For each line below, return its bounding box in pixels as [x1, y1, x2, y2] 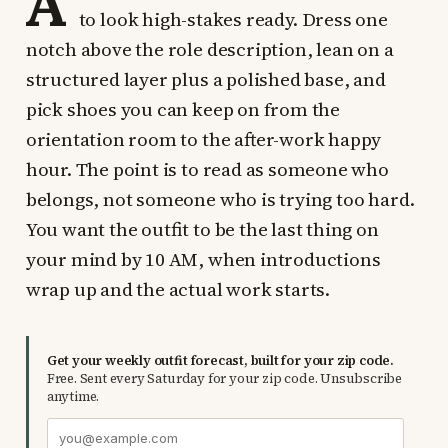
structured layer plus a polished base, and [25, 65, 386, 92]
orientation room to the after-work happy [25, 125, 382, 152]
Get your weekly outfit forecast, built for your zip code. [46, 351, 395, 369]
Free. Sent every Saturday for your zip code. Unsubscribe [46, 369, 403, 387]
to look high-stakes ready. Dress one [78, 5, 388, 32]
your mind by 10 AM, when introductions [25, 245, 381, 272]
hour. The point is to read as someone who [25, 155, 389, 182]
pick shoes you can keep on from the [25, 95, 341, 122]
